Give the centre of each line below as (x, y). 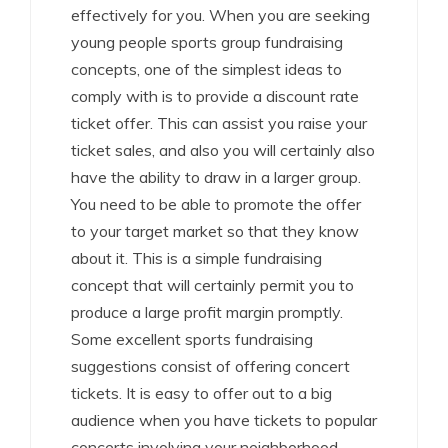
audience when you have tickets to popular (224, 420)
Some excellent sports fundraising (192, 339)
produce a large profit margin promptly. (207, 312)
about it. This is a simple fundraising (196, 258)
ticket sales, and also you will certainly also (223, 150)
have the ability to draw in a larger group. (216, 177)
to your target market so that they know (215, 231)
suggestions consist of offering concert (210, 366)
